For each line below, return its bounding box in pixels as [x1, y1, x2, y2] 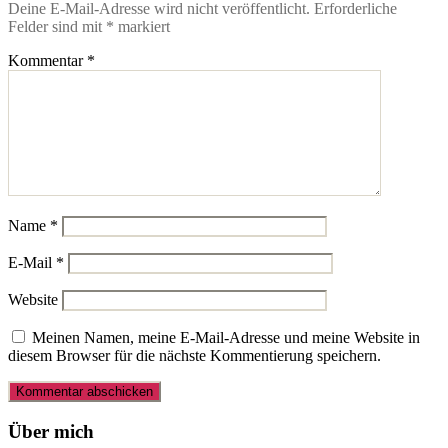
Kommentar [8, 52, 87, 70]
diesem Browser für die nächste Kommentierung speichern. [8, 347, 381, 365]
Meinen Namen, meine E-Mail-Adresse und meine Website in [32, 329, 420, 347]
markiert [114, 18, 170, 36]
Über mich [8, 420, 94, 442]
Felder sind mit [8, 18, 106, 36]
